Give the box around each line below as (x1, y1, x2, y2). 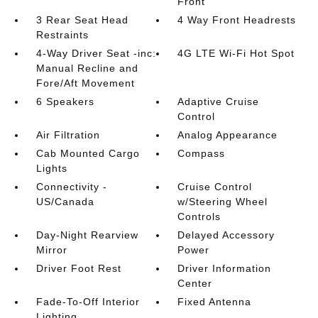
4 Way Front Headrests (177, 14, 297, 26)
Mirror (35, 244, 67, 256)
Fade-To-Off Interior (35, 296, 140, 308)
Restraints (35, 29, 89, 41)
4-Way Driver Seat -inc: (35, 48, 156, 60)
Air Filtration (35, 129, 100, 141)
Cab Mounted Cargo (35, 148, 140, 160)
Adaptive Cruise (177, 96, 260, 108)
